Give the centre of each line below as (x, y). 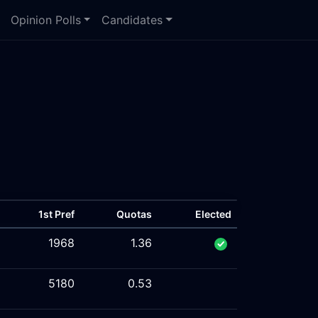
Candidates (132, 20)
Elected (213, 214)
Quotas (134, 214)
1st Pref (56, 214)
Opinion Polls (45, 20)
